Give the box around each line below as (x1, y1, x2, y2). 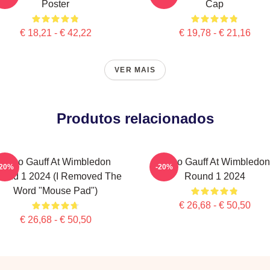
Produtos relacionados (56, 110, 214, 127)
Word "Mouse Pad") (13, 186, 98, 196)
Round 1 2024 (184, 171, 245, 181)
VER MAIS (115, 66, 155, 74)
